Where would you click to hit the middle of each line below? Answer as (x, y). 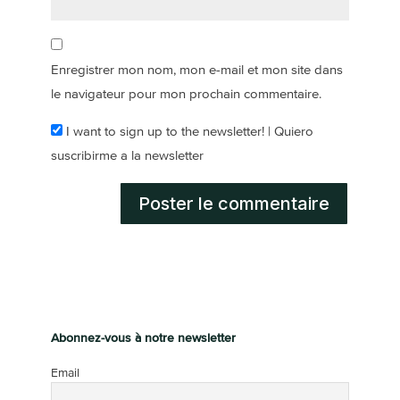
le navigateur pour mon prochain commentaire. (186, 94)
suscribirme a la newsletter (127, 155)
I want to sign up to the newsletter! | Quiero (187, 131)
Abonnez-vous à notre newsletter (143, 337)
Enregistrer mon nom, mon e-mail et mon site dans (196, 70)
